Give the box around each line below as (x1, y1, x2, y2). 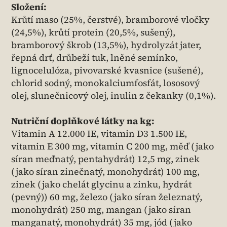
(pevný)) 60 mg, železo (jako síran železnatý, (11, 191, 202, 204)
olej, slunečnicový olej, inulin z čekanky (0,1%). (11, 89, 216, 102)
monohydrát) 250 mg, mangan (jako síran (11, 203, 191, 216)
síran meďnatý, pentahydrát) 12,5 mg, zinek (11, 153, 200, 166)
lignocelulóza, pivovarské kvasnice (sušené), (11, 64, 203, 77)
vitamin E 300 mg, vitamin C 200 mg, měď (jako (11, 140, 214, 153)
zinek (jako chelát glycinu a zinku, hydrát (11, 178, 192, 191)
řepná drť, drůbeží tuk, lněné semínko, (11, 51, 178, 64)
